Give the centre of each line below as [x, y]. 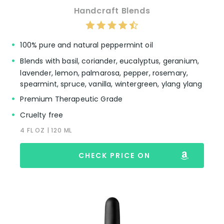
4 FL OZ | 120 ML [46, 130]
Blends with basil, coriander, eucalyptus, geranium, [110, 61]
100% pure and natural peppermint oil [86, 45]
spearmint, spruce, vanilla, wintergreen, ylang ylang [111, 84]
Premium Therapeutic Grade [71, 99]
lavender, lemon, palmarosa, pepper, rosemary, [104, 73]
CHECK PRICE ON [114, 156]
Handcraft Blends [112, 11]
